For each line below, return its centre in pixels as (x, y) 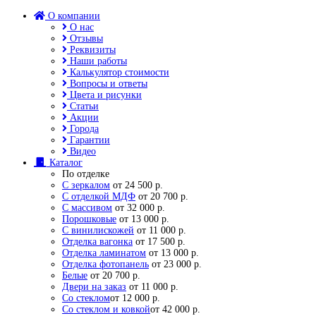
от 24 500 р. (136, 185)
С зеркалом (86, 185)
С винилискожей (98, 230)
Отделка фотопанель (105, 264)
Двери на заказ (94, 287)
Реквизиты (91, 50)
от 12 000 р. (135, 298)
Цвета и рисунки (104, 95)
